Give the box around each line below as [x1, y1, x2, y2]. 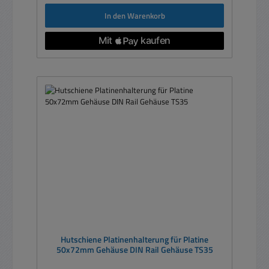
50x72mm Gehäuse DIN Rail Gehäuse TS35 [56, 243, 213, 256]
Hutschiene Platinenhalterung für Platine [61, 233, 208, 246]
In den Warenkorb [104, 9, 165, 22]
